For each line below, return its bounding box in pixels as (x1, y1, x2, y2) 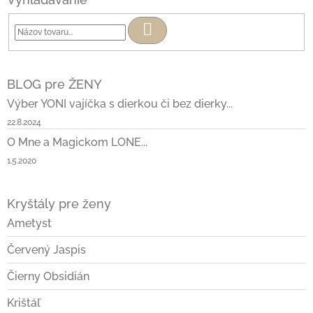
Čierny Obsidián (7, 270, 89, 284)
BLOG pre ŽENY (7, 77, 102, 92)
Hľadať (151, 23, 182, 35)
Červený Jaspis (7, 243, 86, 257)
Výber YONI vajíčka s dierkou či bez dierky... (7, 97, 233, 111)
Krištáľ (7, 296, 41, 310)
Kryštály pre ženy (7, 196, 111, 212)
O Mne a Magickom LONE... (7, 136, 147, 150)
